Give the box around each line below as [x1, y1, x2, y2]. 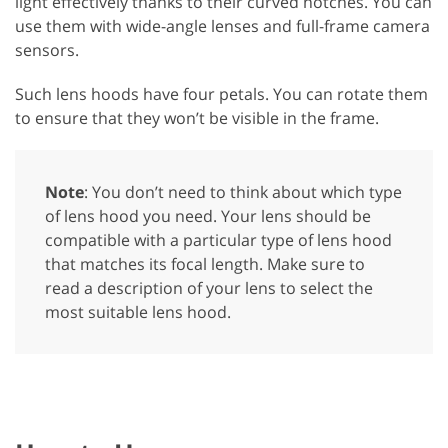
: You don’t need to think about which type [84, 180, 402, 203]
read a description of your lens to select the [45, 276, 373, 299]
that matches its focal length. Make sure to [45, 252, 365, 275]
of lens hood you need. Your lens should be [45, 204, 371, 227]
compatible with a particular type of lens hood [45, 228, 392, 251]
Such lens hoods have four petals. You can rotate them [15, 82, 428, 105]
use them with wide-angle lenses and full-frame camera [15, 14, 430, 37]
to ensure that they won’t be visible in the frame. [15, 106, 379, 129]
